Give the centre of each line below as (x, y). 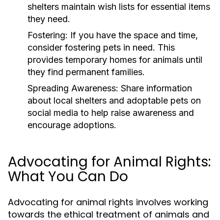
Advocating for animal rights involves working (108, 202)
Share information (155, 88)
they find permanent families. (86, 72)
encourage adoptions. (72, 125)
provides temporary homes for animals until (115, 60)
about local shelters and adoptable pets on (114, 100)
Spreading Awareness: (73, 88)
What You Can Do (68, 177)
